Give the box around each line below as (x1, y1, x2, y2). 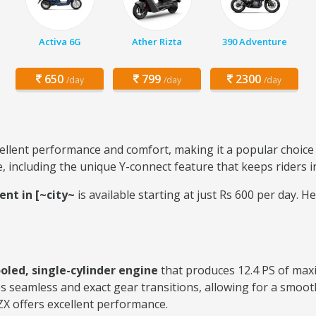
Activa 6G (38, 35, 81, 48)
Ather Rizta (132, 35, 182, 48)
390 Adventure (221, 35, 287, 48)
